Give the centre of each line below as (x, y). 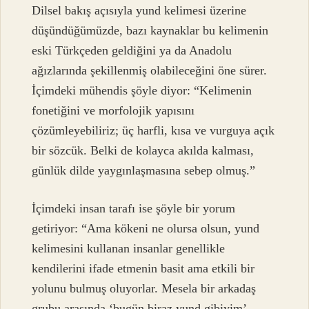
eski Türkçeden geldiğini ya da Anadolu (132, 50)
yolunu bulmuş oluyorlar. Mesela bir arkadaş (144, 289)
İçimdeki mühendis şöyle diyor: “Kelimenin (142, 90)
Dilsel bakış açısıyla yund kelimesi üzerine (139, 10)
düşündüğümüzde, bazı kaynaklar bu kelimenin (150, 30)
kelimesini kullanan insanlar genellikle (129, 249)
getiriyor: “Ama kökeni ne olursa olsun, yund (146, 229)
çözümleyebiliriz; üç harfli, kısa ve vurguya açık (153, 130)
